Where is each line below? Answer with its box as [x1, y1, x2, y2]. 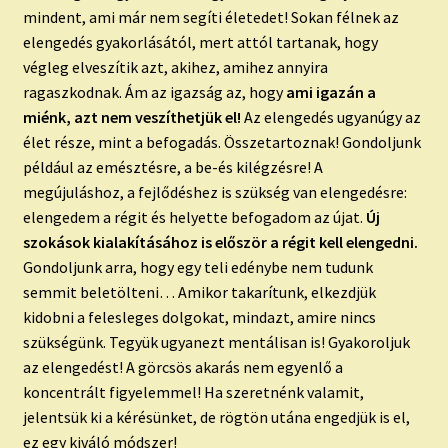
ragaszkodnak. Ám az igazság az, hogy [22, 81, 286, 102]
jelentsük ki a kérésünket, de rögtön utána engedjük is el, [22, 406, 410, 427]
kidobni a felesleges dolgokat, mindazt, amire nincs [22, 306, 376, 327]
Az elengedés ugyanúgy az [240, 106, 421, 127]
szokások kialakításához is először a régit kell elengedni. [22, 231, 418, 252]
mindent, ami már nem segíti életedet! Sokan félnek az [22, 6, 399, 27]
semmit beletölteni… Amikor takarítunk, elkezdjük [22, 281, 376, 302]
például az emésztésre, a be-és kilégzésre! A [22, 156, 323, 177]
